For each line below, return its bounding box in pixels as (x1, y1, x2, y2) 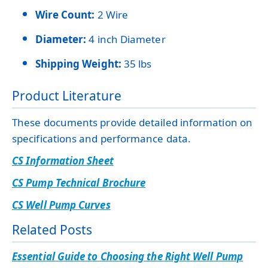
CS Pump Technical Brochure (12, 175, 146, 190)
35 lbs (121, 56, 152, 71)
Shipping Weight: (35, 56, 121, 71)
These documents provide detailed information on (12, 115, 252, 129)
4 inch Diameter (86, 32, 166, 46)
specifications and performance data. (12, 131, 191, 145)
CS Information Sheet (12, 153, 114, 167)
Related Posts (12, 221, 92, 238)
